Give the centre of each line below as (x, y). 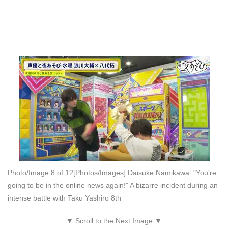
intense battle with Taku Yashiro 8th (64, 198)
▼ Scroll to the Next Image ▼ (114, 221)
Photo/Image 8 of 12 (40, 173)
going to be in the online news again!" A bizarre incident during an (113, 186)
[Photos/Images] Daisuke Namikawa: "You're (145, 173)
